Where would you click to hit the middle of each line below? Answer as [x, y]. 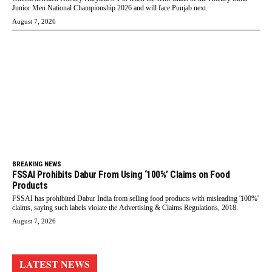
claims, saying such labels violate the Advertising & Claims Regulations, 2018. [125, 207]
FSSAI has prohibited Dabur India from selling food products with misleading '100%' [135, 198]
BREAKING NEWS [37, 164]
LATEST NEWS [55, 263]
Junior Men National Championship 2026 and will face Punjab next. [110, 8]
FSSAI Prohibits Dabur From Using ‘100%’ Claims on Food [121, 174]
